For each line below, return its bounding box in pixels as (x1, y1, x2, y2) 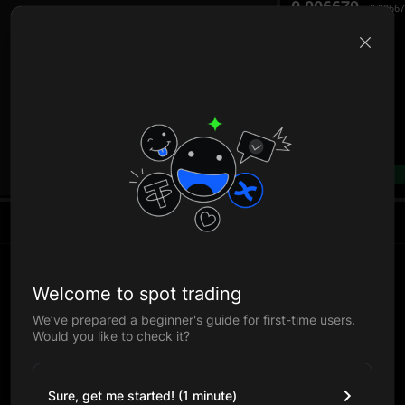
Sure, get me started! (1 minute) (48, 387, 237, 403)
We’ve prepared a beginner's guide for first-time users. (33, 311, 355, 327)
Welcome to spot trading (33, 282, 241, 305)
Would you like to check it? (33, 327, 190, 344)
